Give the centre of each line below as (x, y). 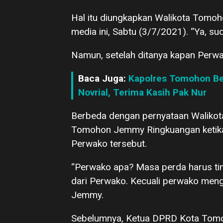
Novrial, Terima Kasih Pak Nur (142, 93)
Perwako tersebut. (109, 144)
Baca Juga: (103, 79)
